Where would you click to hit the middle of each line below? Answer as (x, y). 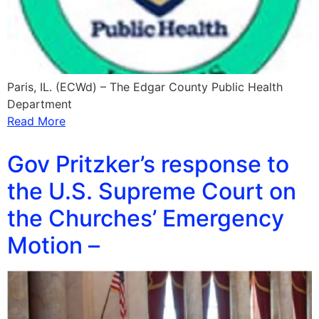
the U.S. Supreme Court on (152, 191)
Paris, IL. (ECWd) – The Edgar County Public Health (145, 87)
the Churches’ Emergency (146, 218)
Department (40, 104)
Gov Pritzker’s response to (148, 164)
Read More (36, 121)
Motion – (53, 245)
